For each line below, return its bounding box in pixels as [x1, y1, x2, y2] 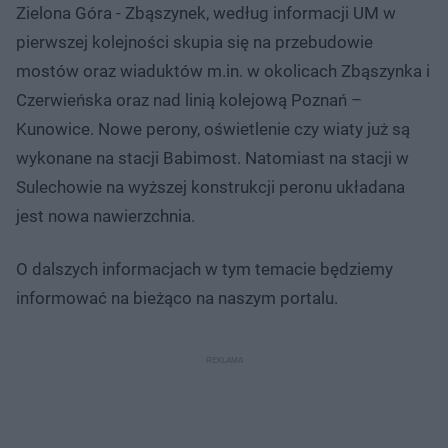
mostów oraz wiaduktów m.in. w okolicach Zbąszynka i [16, 60, 430, 81]
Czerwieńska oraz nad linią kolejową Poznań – [16, 89, 362, 110]
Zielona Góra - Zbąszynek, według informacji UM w [16, 2, 396, 23]
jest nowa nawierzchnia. [16, 205, 195, 226]
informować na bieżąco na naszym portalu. [16, 287, 338, 308]
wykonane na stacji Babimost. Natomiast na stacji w [16, 147, 409, 168]
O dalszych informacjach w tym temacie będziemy [16, 258, 393, 279]
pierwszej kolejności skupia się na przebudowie [16, 31, 373, 52]
